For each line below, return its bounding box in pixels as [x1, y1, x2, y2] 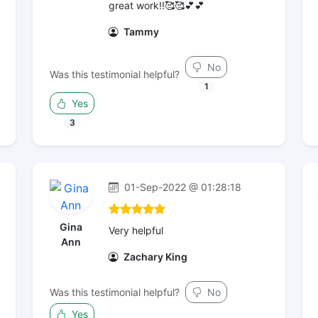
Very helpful [109, 224, 163, 236]
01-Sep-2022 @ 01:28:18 [121, 181, 241, 193]
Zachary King [121, 251, 187, 263]
